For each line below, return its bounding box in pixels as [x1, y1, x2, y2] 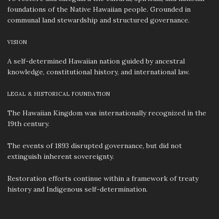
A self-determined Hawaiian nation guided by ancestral [7, 57, 185, 66]
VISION [7, 39, 27, 46]
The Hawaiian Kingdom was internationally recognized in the [7, 109, 206, 118]
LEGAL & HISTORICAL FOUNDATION [7, 90, 110, 97]
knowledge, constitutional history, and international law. [7, 67, 190, 77]
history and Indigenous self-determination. [7, 184, 148, 194]
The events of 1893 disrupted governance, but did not [7, 141, 182, 150]
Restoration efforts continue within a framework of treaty [7, 174, 198, 183]
